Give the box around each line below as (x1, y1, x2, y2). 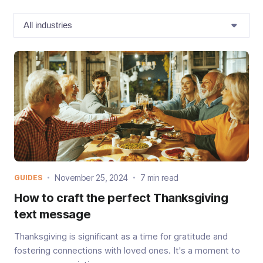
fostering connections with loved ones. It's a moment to (14, 244, 240, 256)
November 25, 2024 (55, 172, 128, 183)
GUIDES (14, 173, 42, 182)
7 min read (140, 172, 178, 183)
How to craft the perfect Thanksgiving (14, 190, 228, 205)
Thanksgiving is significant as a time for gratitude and (14, 230, 228, 242)
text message (14, 207, 91, 221)
